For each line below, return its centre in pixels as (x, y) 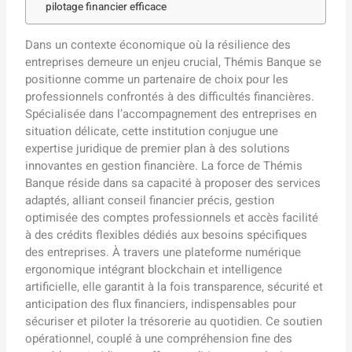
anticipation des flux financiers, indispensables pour (161, 304)
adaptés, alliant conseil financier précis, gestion (150, 200)
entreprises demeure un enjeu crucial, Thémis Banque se (174, 62)
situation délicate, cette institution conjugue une (152, 131)
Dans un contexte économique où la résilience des (158, 44)
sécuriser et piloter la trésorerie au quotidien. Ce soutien (174, 321)
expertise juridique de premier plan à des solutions (158, 148)
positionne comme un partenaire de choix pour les (157, 79)
